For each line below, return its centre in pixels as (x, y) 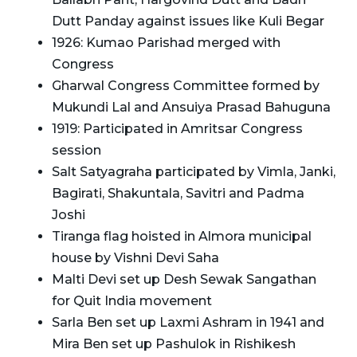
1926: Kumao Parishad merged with (166, 42)
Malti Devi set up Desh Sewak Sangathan (184, 279)
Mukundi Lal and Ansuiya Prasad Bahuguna (191, 107)
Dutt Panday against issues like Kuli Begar (188, 21)
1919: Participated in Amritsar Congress (177, 128)
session (76, 150)
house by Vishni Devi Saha (135, 257)
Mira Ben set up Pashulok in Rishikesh (174, 343)
